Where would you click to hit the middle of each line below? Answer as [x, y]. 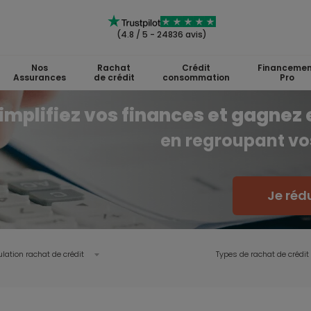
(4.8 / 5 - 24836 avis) [162, 34]
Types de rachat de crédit [262, 254]
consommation [196, 77]
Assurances [39, 77]
